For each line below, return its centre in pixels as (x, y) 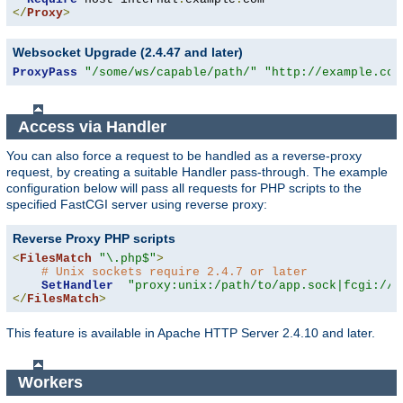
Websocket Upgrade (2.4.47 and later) (128, 53)
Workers (52, 382)
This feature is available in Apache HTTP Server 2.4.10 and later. (191, 333)
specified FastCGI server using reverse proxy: (137, 205)
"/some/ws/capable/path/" (171, 73)
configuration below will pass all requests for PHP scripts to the (184, 188)
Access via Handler (94, 126)
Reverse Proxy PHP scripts (94, 239)
